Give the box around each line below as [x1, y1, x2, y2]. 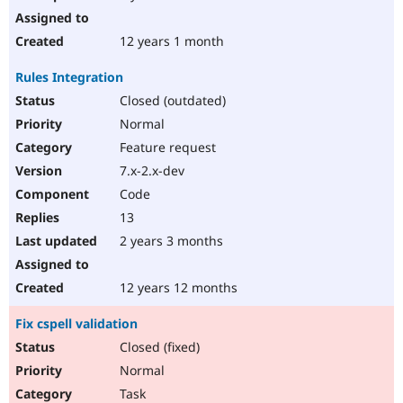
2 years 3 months [116, 232, 223, 250]
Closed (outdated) [116, 92, 226, 110]
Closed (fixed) [116, 338, 200, 356]
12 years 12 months [116, 279, 237, 297]
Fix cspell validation [15, 315, 138, 333]
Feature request [116, 139, 216, 157]
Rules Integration [15, 68, 123, 86]
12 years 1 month [116, 32, 224, 50]
